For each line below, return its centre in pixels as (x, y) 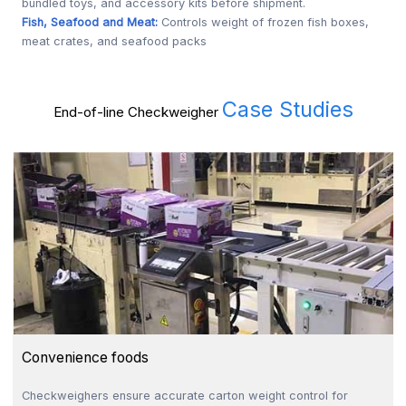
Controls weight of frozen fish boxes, (266, 23)
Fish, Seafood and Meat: (92, 23)
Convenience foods (87, 357)
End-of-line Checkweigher (137, 111)
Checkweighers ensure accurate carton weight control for (184, 395)
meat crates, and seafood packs (115, 42)
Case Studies (287, 109)
